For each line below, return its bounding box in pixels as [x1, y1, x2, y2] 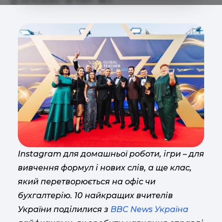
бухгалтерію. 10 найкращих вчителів [18, 191, 173, 201]
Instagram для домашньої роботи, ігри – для [18, 149, 204, 159]
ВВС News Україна [111, 205, 188, 215]
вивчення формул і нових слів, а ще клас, [18, 163, 192, 173]
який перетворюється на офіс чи [18, 177, 156, 187]
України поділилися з [18, 205, 111, 215]
